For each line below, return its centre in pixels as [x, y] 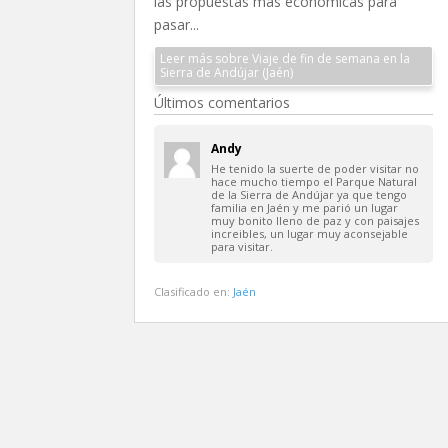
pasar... [177, 24]
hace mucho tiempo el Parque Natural [314, 181]
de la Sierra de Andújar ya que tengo [309, 194]
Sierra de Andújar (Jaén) [227, 72]
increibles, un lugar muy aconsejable [310, 233]
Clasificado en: [194, 291]
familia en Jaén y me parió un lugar [305, 207]
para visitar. [242, 246]
